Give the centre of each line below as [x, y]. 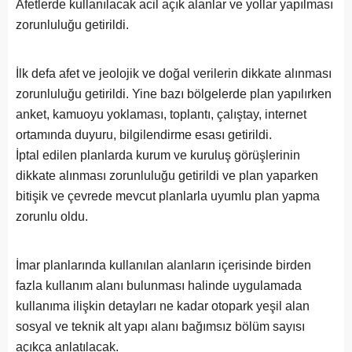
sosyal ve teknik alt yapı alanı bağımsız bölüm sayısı [160, 326]
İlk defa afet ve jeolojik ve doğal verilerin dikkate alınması [174, 73]
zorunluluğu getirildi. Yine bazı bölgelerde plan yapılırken [174, 94]
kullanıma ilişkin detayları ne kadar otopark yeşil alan [163, 306]
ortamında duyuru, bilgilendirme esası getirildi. [144, 135]
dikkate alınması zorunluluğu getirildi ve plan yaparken [167, 176]
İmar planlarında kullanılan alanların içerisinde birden [163, 265]
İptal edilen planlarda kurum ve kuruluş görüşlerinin [158, 155]
